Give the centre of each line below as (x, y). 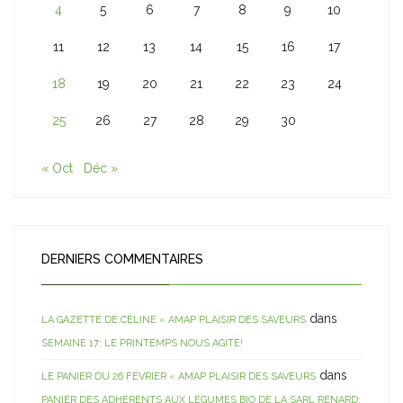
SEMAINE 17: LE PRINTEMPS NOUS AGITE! (142, 343)
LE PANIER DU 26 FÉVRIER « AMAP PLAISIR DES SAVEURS (179, 376)
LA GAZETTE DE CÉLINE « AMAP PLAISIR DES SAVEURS (174, 320)
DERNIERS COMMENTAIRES (122, 259)
